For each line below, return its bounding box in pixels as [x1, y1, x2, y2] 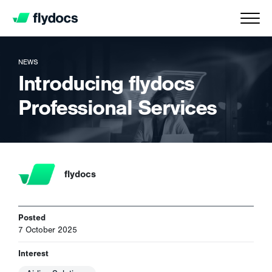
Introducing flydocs [18, 71, 194, 96]
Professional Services [18, 95, 217, 120]
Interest [18, 248, 49, 259]
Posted [18, 212, 46, 223]
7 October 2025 [18, 225, 77, 235]
